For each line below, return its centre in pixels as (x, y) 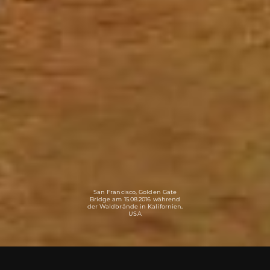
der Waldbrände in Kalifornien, (135, 206)
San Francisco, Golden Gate (135, 192)
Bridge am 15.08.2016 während (135, 199)
